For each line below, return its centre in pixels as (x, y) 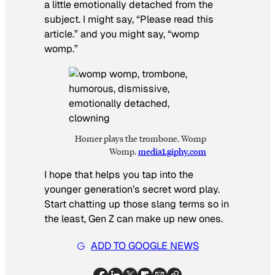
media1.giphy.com (172, 151)
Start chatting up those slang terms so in (137, 204)
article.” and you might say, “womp (122, 34)
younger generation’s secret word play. (132, 189)
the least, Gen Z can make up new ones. (134, 219)
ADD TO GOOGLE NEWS (145, 246)
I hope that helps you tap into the (119, 174)
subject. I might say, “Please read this (129, 20)
